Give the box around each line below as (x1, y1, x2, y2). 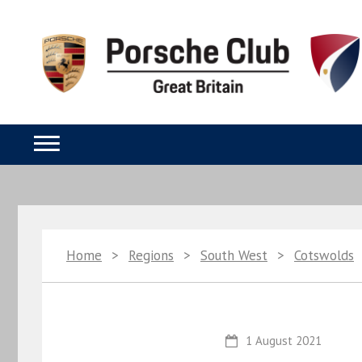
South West (200, 246, 267, 264)
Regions (128, 246, 174, 264)
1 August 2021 (245, 333, 322, 349)
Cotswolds (294, 246, 354, 264)
